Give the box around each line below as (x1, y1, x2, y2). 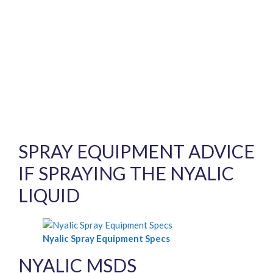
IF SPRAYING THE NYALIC (18, 162, 234, 185)
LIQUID (18, 184, 80, 207)
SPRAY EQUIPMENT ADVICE (18, 140, 255, 163)
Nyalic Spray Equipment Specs (43, 233, 170, 244)
